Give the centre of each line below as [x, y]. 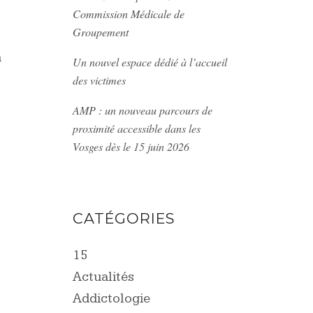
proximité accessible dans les [137, 128]
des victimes [100, 80]
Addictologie [112, 299]
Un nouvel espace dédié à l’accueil [150, 62]
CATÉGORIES [124, 218]
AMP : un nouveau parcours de [143, 110]
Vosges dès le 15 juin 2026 [131, 146]
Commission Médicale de [129, 14]
